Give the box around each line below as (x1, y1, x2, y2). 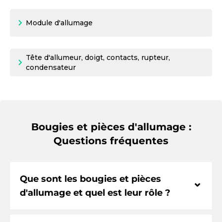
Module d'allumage (26, 18, 93, 27)
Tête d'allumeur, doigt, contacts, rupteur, (26, 53, 170, 62)
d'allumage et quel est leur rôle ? (20, 187, 170, 198)
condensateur (26, 63, 76, 72)
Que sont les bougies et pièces (20, 173, 161, 184)
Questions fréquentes (54, 135, 168, 147)
